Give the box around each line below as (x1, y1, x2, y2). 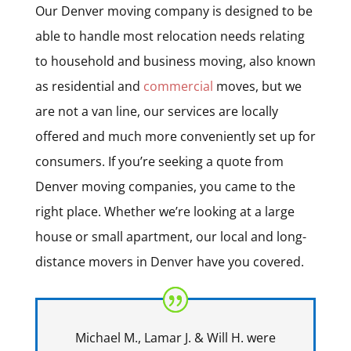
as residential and (34, 77, 143, 95)
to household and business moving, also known (34, 52, 316, 70)
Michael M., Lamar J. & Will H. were (74, 328, 276, 346)
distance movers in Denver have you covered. (34, 252, 304, 270)
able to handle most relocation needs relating (34, 27, 305, 45)
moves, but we (212, 77, 302, 95)
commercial (143, 77, 213, 95)
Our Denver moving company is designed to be (34, 2, 313, 20)
